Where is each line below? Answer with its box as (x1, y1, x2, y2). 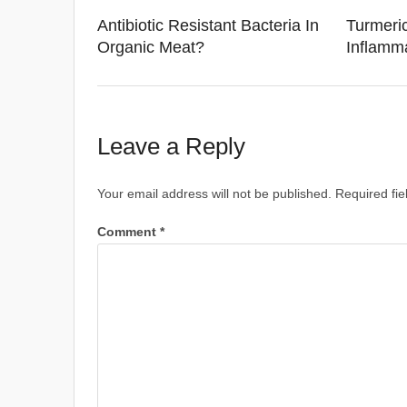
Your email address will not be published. (96, 186, 332, 201)
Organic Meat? (96, 38, 204, 56)
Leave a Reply (96, 133, 245, 160)
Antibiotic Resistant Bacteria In (96, 16, 319, 35)
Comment (96, 224, 160, 239)
